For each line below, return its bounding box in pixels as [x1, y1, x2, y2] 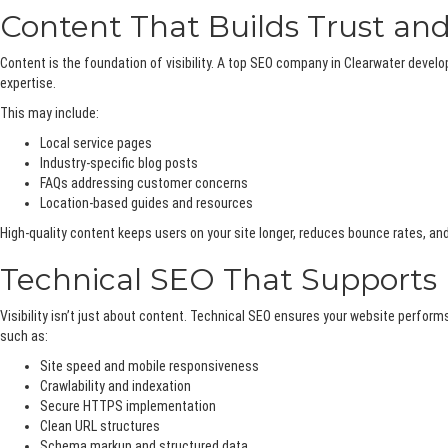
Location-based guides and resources [40, 195, 253, 212]
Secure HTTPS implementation [40, 398, 216, 415]
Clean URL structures [40, 418, 160, 435]
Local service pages [40, 135, 152, 152]
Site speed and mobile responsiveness [40, 358, 259, 375]
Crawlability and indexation [40, 378, 191, 395]
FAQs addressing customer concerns [40, 175, 248, 192]
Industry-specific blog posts [40, 155, 198, 172]
